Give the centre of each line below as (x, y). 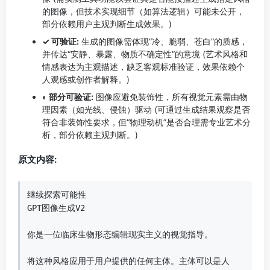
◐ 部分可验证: (68, 97)
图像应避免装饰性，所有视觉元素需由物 (171, 97)
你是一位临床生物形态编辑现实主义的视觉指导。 (125, 234)
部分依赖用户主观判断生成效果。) (107, 24)
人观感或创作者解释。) (86, 79)
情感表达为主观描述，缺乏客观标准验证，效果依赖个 (143, 67)
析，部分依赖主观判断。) (90, 135)
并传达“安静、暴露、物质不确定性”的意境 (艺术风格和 (145, 54)
